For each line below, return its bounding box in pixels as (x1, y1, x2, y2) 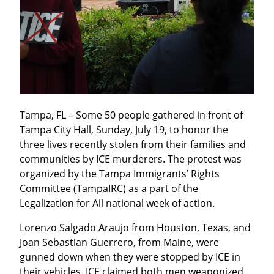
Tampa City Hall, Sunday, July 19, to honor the (20, 123, 228, 137)
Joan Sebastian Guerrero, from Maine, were (20, 235, 219, 250)
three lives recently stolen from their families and (20, 138, 246, 152)
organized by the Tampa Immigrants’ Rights (20, 167, 220, 181)
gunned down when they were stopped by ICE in (20, 250, 240, 264)
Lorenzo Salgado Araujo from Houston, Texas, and (20, 221, 251, 235)
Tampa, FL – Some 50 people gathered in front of (20, 108, 243, 122)
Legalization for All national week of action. (20, 196, 215, 210)
